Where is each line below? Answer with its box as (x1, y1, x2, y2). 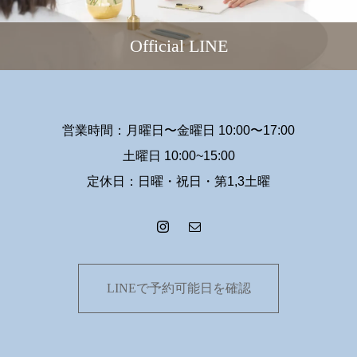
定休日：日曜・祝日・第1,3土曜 (87, 175, 270, 188)
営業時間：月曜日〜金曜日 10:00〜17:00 (62, 124, 295, 137)
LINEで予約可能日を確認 (106, 281, 251, 295)
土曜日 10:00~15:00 (122, 149, 235, 163)
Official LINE (129, 36, 228, 56)
